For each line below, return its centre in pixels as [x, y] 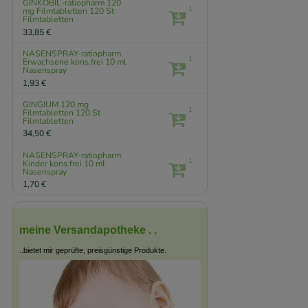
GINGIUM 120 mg [56, 104]
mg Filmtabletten [56, 11]
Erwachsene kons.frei [64, 62]
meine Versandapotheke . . [88, 230]
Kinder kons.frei [54, 163]
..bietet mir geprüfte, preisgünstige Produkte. [93, 251]
